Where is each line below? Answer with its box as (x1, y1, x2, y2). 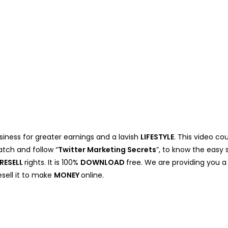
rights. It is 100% (24, 157, 80, 167)
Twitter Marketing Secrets (58, 144, 156, 155)
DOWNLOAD (80, 157, 126, 167)
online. (81, 169, 104, 180)
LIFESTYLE (140, 131, 174, 142)
